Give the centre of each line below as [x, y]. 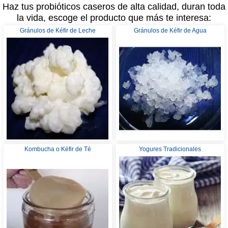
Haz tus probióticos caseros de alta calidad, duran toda [114, 7]
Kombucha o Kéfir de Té [58, 149]
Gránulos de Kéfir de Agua [170, 30]
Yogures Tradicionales [170, 149]
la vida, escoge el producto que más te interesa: [114, 18]
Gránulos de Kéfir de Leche [58, 30]
